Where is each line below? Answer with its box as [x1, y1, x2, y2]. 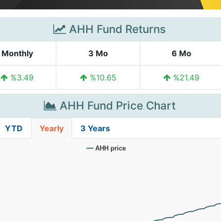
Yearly [39, 123, 64, 133]
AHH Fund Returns [66, 22, 166, 36]
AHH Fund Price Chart [56, 99, 176, 112]
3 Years [80, 123, 110, 133]
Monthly [1, 48, 33, 58]
